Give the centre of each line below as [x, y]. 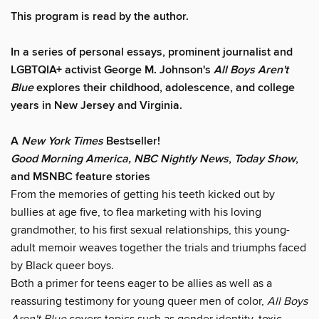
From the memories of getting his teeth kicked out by [143, 194]
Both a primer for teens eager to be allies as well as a [141, 283]
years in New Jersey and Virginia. [96, 105]
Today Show [265, 159]
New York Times [62, 141]
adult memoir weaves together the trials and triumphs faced [158, 247]
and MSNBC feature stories [80, 177]
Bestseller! [132, 141]
